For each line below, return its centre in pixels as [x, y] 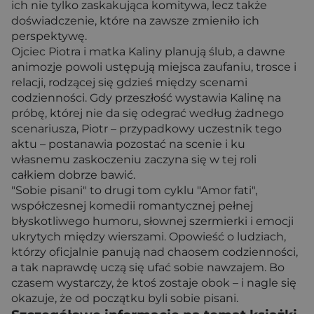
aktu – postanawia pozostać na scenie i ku [128, 144]
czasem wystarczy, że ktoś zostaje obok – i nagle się [154, 283]
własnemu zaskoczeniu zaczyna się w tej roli [134, 159]
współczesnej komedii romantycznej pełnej [132, 206]
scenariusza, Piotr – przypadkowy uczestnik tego [146, 129]
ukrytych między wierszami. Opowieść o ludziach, [149, 237]
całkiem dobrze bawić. [73, 175]
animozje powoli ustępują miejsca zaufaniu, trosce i [154, 67]
